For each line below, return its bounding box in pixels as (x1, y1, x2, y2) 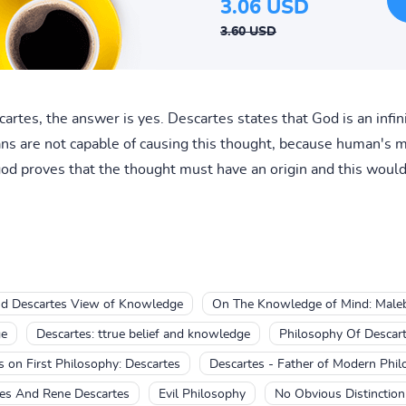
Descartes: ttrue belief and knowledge (35, 327, 250, 341)
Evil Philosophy (158, 387, 246, 401)
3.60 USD (220, 24, 276, 38)
